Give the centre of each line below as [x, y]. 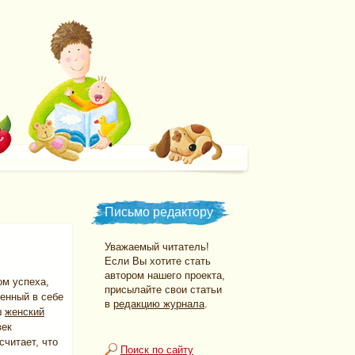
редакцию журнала [159, 304]
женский [25, 312]
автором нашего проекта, [165, 275]
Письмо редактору [159, 212]
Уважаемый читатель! [157, 247]
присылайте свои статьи [163, 290]
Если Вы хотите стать [158, 261]
